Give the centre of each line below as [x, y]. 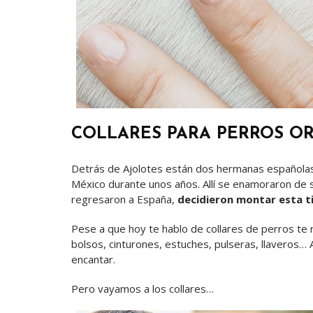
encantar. [93, 260]
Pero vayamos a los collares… [143, 289]
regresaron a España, [124, 199]
